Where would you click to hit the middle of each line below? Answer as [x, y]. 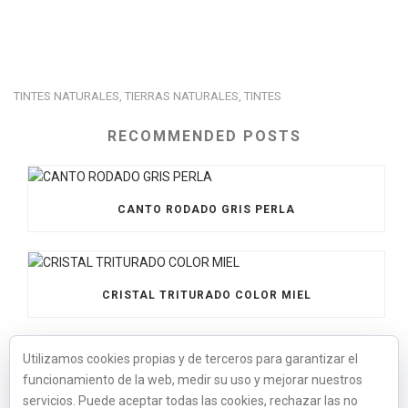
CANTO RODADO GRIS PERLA [206, 210]
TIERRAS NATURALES [182, 97]
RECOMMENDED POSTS [204, 137]
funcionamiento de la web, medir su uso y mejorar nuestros [193, 380]
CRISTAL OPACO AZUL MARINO [206, 380]
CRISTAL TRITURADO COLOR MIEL [206, 296]
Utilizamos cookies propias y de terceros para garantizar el [190, 359]
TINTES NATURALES [66, 97]
